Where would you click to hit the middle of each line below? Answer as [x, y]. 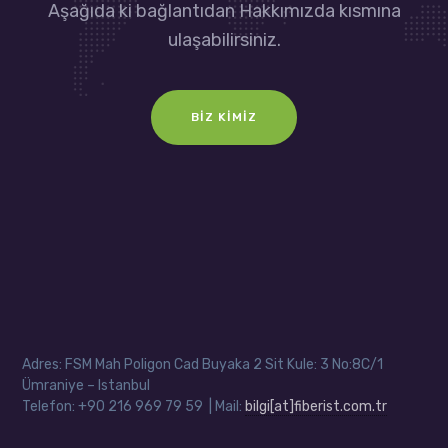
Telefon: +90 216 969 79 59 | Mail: [134, 406]
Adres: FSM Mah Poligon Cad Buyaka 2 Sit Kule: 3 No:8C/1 [203, 364]
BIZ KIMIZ [224, 116]
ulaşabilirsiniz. [224, 39]
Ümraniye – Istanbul [86, 385]
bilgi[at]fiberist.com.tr [316, 406]
